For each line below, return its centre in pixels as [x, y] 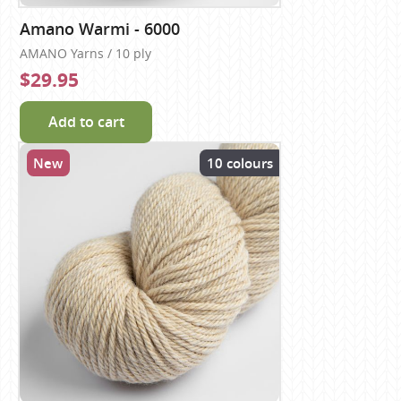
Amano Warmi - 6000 [100, 29]
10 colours [239, 163]
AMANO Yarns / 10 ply [86, 53]
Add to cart [86, 121]
